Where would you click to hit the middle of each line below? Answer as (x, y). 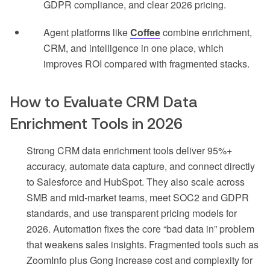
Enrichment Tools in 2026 (96, 124)
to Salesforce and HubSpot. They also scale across (136, 182)
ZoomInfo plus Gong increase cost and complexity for (140, 260)
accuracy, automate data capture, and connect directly (141, 166)
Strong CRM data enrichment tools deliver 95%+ (129, 151)
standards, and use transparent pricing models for (132, 213)
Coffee (145, 33)
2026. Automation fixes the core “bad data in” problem (140, 229)
